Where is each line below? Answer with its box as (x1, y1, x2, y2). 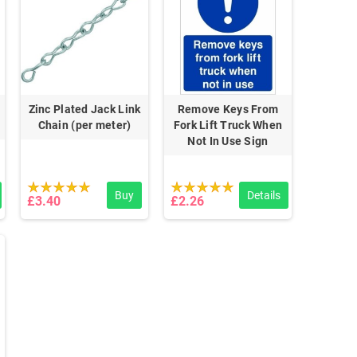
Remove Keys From (177, 102, 279, 116)
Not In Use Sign (187, 134, 269, 147)
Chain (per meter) (37, 118, 131, 131)
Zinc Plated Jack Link (28, 102, 141, 116)
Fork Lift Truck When (173, 118, 283, 131)
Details (246, 188, 280, 202)
